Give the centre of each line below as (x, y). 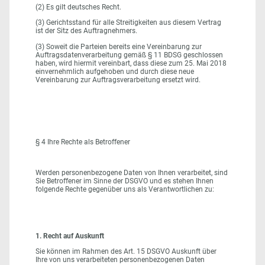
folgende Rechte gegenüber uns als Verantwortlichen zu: (125, 190)
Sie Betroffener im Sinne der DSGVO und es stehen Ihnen (125, 181)
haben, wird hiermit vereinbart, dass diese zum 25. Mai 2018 (131, 63)
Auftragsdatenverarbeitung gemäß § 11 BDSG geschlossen (129, 55)
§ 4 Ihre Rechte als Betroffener (83, 142)
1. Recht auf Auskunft (70, 236)
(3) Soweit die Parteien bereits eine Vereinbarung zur (119, 46)
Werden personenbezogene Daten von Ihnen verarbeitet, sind (132, 173)
